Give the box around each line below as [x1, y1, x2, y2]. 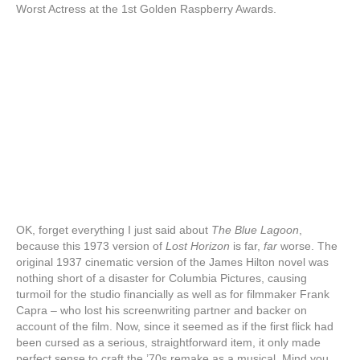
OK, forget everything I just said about [16, 223, 211, 237]
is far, [230, 239, 264, 253]
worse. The [277, 239, 337, 253]
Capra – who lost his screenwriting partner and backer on [16, 304, 307, 317]
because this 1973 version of [16, 239, 166, 253]
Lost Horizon [166, 239, 230, 253]
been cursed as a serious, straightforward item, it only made [16, 336, 321, 350]
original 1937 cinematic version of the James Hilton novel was [16, 256, 329, 269]
